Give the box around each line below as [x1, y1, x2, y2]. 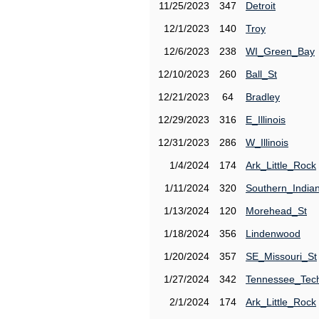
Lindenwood [246, 228, 300, 239]
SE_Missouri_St [246, 251, 317, 262]
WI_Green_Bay [246, 46, 315, 57]
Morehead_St [246, 205, 307, 216]
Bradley [246, 91, 280, 103]
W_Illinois [246, 137, 288, 148]
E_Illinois [246, 114, 286, 125]
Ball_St [246, 68, 277, 80]
